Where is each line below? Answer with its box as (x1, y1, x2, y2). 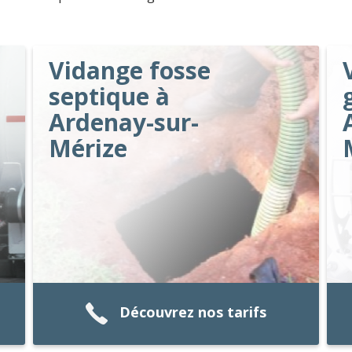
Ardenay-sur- (49, 106, 200, 138)
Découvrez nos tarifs (119, 302, 267, 322)
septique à (49, 80, 170, 112)
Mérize (49, 132, 128, 164)
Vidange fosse (49, 54, 211, 86)
